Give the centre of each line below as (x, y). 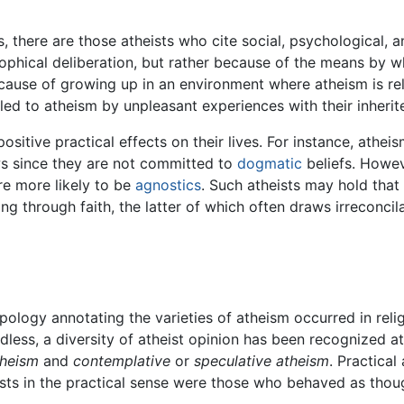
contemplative (122, 361)
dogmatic (270, 163)
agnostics (168, 184)
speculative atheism (262, 361)
